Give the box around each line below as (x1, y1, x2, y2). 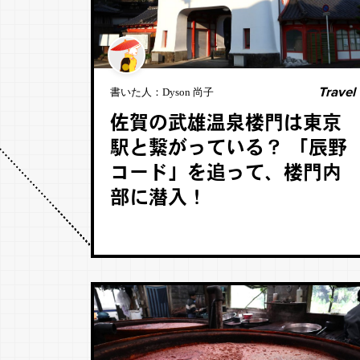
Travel (317, 84, 355, 100)
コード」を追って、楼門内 (109, 165, 342, 184)
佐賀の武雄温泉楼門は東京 (109, 115, 342, 134)
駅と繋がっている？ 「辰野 (109, 140, 347, 159)
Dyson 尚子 (162, 86, 214, 98)
